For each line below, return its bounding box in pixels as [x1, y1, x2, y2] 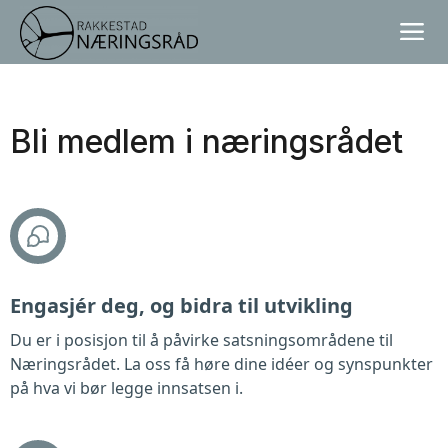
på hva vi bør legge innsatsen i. [10, 377, 243, 399]
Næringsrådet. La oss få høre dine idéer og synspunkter [10, 353, 433, 375]
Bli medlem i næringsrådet [10, 122, 403, 161]
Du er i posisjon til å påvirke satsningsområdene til [10, 329, 393, 351]
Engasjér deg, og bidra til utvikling [10, 292, 353, 319]
